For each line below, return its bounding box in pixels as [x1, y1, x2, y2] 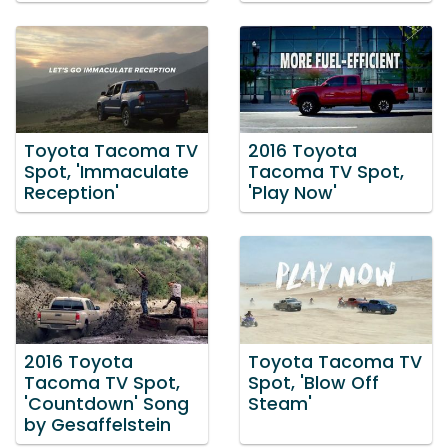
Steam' [248, 391, 312, 416]
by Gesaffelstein [24, 412, 171, 437]
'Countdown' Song [24, 391, 189, 416]
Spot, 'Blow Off [248, 370, 379, 395]
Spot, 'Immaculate [24, 160, 189, 185]
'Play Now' [248, 181, 337, 206]
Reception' [24, 181, 119, 206]
